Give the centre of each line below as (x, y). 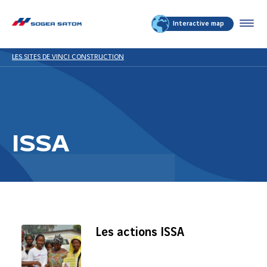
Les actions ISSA (140, 232)
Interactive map (198, 24)
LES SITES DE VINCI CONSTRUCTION (68, 57)
